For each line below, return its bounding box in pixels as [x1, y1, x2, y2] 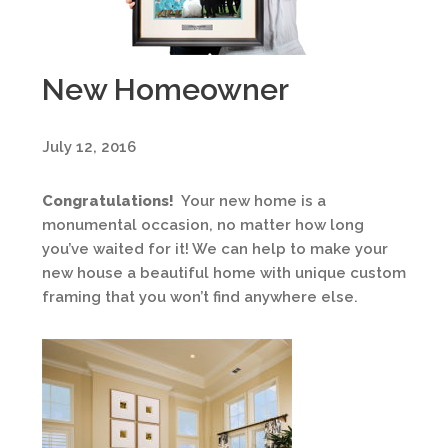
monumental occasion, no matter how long [42, 216, 364, 234]
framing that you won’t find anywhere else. [42, 288, 358, 306]
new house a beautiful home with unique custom [42, 264, 406, 282]
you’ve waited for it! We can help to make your [42, 240, 388, 258]
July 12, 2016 [42, 138, 136, 156]
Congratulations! [42, 192, 174, 210]
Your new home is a [174, 192, 326, 210]
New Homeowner [42, 72, 289, 107]
